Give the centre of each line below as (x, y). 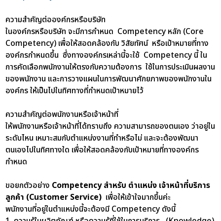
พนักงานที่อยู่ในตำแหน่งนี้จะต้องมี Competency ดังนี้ (91, 209)
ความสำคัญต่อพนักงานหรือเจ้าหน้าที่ (63, 114)
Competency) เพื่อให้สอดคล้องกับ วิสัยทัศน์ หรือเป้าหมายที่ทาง (107, 43)
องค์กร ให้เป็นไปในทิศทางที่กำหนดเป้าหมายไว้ (75, 91)
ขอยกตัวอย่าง (29, 185)
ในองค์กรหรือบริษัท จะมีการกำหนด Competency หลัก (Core (105, 31)
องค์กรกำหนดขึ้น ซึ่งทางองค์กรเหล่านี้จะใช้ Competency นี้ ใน (107, 55)
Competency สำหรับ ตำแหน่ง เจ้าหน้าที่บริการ (131, 185)
